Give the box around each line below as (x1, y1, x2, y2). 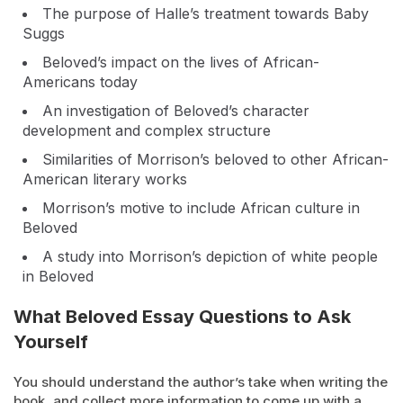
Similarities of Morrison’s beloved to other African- (42, 150, 389, 168)
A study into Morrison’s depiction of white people (42, 247, 378, 265)
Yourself (13, 331, 88, 353)
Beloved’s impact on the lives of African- (42, 53, 319, 71)
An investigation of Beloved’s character (42, 102, 309, 120)
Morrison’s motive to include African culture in (42, 199, 360, 217)
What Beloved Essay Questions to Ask (13, 306, 351, 327)
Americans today (22, 73, 138, 91)
